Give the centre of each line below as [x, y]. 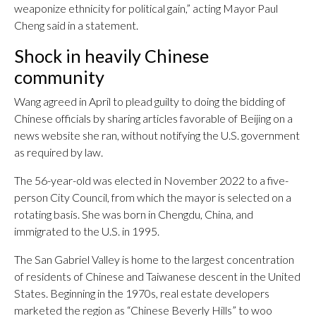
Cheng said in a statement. [76, 25]
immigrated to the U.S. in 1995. [87, 231]
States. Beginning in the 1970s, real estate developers [142, 293]
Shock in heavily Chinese [111, 56]
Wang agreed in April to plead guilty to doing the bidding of [150, 101]
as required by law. [59, 152]
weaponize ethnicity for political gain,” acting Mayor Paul [146, 8]
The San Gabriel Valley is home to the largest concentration [154, 259]
